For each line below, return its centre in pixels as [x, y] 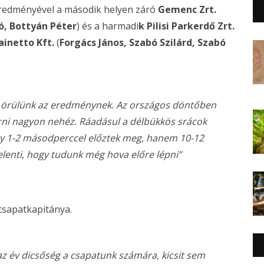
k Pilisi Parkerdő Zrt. [187, 26]
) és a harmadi [108, 26]
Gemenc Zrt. [186, 9]
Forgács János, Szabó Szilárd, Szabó [143, 42]
